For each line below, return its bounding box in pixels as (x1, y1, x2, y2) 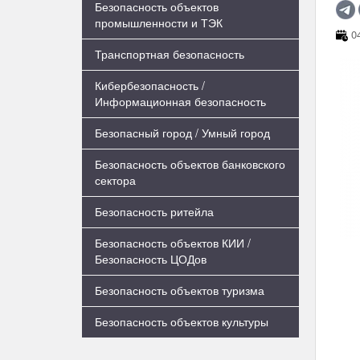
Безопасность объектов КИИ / (95, 235, 251, 251)
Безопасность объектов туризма (95, 282, 264, 298)
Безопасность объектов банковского (95, 156, 285, 172)
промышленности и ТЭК (95, 14, 223, 31)
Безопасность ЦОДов (95, 251, 207, 267)
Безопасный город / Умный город (95, 125, 270, 141)
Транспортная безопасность (95, 46, 244, 62)
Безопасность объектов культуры (95, 313, 268, 329)
